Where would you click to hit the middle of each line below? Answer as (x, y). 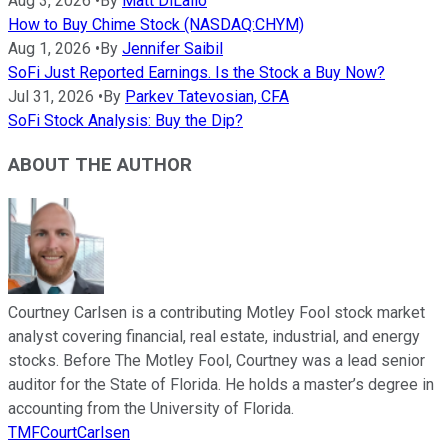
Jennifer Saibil (172, 48)
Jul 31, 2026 (51, 96)
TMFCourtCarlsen (69, 433)
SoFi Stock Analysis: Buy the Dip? (125, 120)
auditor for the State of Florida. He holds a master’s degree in (221, 385)
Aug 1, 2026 (49, 48)
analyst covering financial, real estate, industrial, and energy (214, 337)
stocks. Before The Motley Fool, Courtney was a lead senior (216, 361)
